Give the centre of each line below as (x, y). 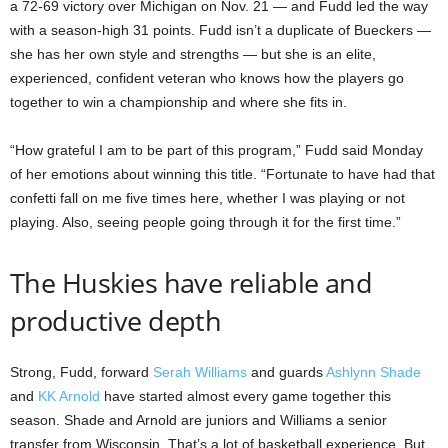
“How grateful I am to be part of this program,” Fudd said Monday (216, 150)
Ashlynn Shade (373, 372)
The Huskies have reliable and (191, 283)
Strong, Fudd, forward (81, 372)
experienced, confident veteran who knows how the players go (207, 78)
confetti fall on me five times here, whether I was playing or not (207, 198)
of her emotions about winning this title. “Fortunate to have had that (222, 174)
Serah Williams (200, 372)
